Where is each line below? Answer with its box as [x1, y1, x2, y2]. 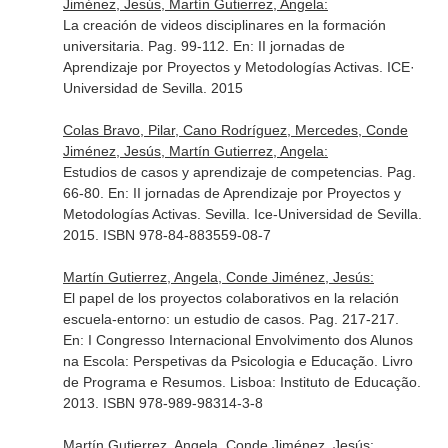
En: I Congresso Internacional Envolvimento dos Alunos [62, 332, 413, 348]
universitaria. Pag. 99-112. [62, 38, 233, 54]
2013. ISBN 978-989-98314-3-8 [62, 395, 263, 411]
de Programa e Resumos [62, 374, 222, 390]
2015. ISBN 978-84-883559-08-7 [62, 227, 271, 243]
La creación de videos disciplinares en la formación [62, 17, 386, 33]
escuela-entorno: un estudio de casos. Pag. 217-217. [62, 311, 399, 327]
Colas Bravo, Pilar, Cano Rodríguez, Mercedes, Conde [62, 122, 408, 138]
